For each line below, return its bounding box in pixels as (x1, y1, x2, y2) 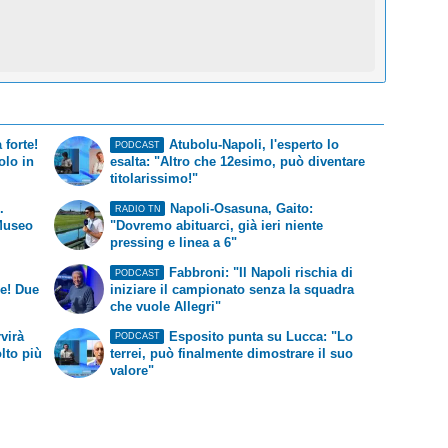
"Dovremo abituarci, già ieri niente (110, 218, 324, 234)
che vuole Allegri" (110, 299, 222, 315)
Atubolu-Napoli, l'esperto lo (168, 137, 339, 153)
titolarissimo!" (110, 171, 199, 187)
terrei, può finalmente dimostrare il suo (110, 345, 354, 361)
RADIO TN (114, 203, 161, 214)
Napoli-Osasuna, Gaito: (169, 201, 313, 217)
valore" (110, 362, 155, 378)
